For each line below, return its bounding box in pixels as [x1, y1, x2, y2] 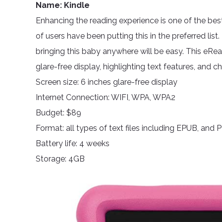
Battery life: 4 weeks [36, 139, 110, 148]
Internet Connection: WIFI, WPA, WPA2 [36, 93, 175, 102]
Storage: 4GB [36, 154, 85, 164]
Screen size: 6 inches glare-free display [36, 77, 177, 87]
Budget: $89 [36, 108, 81, 117]
